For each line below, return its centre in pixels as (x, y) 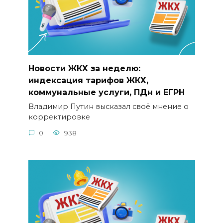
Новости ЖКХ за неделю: (84, 68)
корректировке (59, 117)
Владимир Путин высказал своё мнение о (108, 107)
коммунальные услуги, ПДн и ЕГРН (106, 92)
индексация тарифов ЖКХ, (88, 80)
